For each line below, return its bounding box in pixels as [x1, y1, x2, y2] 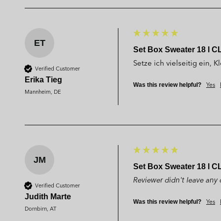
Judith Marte [25, 192, 71, 201]
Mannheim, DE [25, 87, 61, 96]
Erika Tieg [25, 75, 62, 84]
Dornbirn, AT [25, 204, 56, 213]
